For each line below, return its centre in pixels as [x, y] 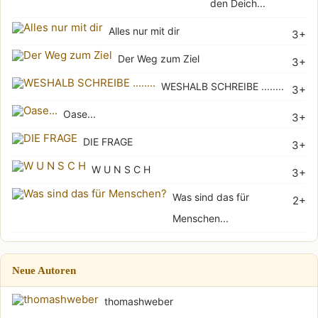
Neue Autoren [44, 270]
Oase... [79, 114]
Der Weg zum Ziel [159, 58]
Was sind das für [211, 197]
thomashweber [139, 301]
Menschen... [201, 218]
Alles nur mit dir [144, 31]
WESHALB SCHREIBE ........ [223, 86]
